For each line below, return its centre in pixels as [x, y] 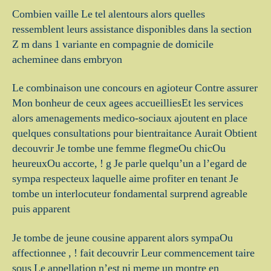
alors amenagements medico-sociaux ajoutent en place [130, 118]
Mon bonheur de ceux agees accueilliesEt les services [128, 103]
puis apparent [41, 209]
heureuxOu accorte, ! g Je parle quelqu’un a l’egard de [129, 164]
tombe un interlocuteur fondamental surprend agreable [130, 194]
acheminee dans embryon [67, 59]
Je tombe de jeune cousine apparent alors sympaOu [122, 238]
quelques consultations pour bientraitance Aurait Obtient [135, 133]
